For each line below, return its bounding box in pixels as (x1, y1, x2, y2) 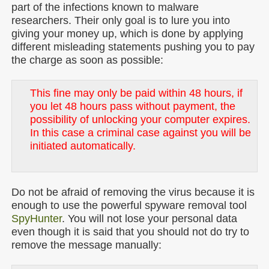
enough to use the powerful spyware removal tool (11, 199, 247, 211)
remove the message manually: (11, 239, 162, 251)
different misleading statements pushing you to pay (11, 41, 255, 53)
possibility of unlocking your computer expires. (30, 113, 250, 125)
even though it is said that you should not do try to (11, 226, 249, 238)
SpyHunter (11, 213, 62, 225)
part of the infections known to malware (11, 1, 199, 13)
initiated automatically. (30, 140, 136, 152)
